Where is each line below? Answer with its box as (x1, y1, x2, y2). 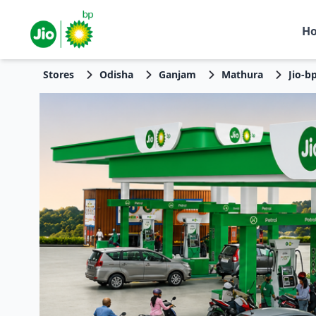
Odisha (99, 68, 133, 81)
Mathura (221, 68, 263, 81)
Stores (42, 68, 74, 81)
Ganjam (158, 68, 196, 81)
